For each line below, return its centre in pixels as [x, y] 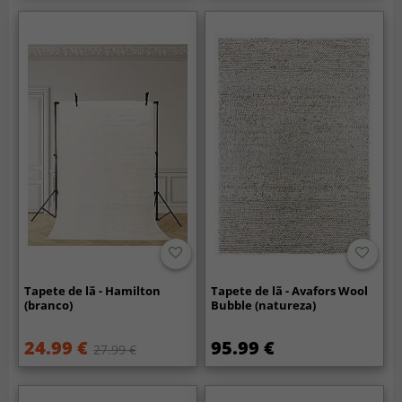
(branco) [49, 305]
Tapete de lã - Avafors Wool [290, 290]
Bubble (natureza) [264, 305]
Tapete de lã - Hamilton [93, 290]
